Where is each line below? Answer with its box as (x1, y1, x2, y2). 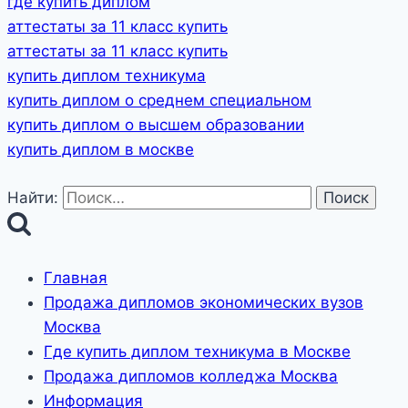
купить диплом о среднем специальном (7, 91, 311, 110)
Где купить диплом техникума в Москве (44, 342, 351, 362)
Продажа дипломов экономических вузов (44, 293, 363, 312)
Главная (44, 269, 107, 288)
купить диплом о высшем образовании (7, 116, 304, 135)
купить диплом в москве (7, 140, 194, 159)
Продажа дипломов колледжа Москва (44, 367, 338, 386)
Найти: (7, 188, 58, 207)
